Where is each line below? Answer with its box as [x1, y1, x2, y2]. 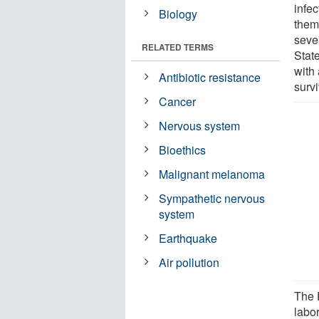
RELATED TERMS [142, 40, 214, 53]
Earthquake [159, 229, 218, 246]
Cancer [159, 93, 197, 110]
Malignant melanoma [159, 165, 266, 182]
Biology [159, 5, 198, 22]
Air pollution [159, 253, 220, 271]
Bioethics [159, 141, 206, 158]
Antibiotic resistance [159, 68, 261, 85]
